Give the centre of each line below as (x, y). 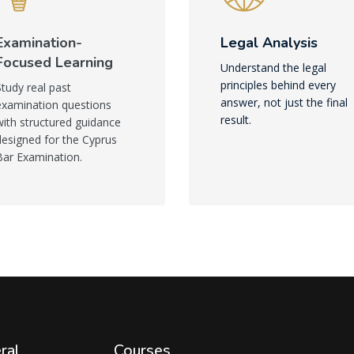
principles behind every (278, 85)
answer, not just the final (284, 102)
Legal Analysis (269, 42)
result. (236, 119)
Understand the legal (273, 67)
